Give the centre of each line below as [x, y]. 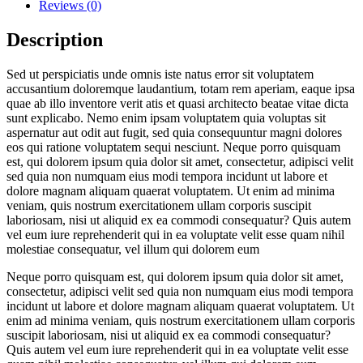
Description [55, 40]
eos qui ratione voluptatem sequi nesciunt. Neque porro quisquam [173, 147]
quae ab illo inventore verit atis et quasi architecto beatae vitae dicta [177, 104]
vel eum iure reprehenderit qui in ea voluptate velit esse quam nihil [175, 235]
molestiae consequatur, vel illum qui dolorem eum [133, 250]
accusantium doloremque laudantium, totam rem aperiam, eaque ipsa [181, 89]
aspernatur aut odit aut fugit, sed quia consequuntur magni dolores [174, 133]
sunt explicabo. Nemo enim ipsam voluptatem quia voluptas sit [166, 118]
